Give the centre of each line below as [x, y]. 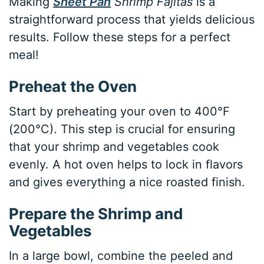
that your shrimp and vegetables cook [114, 146]
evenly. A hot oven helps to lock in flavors [126, 164]
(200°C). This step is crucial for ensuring [122, 129]
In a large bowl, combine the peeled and [121, 255]
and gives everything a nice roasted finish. [127, 182]
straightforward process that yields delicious [132, 19]
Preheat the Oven [73, 86]
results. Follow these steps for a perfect [120, 37]
